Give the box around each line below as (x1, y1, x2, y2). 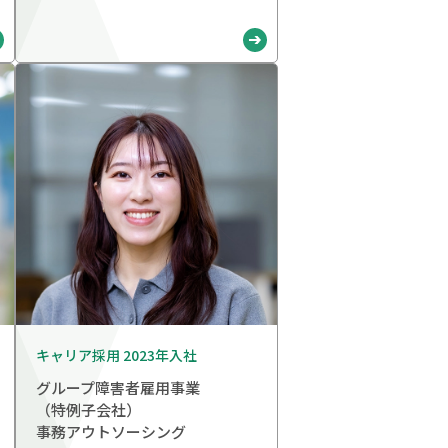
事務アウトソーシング (36, 421, 186, 443)
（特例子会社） (36, 399, 141, 421)
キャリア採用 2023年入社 (36, 345, 197, 366)
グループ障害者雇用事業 (36, 377, 200, 399)
